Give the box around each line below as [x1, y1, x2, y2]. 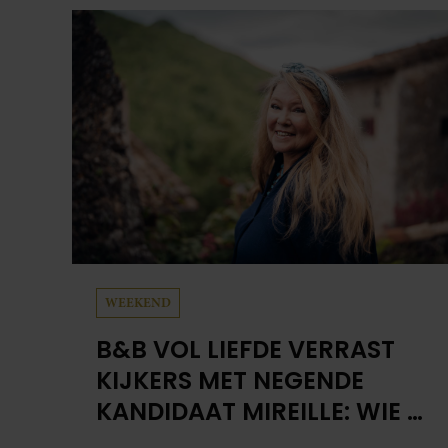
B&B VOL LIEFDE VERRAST [96, 332, 395, 366]
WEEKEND [105, 292, 171, 312]
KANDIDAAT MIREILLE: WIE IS [96, 394, 428, 428]
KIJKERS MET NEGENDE [96, 363, 364, 397]
